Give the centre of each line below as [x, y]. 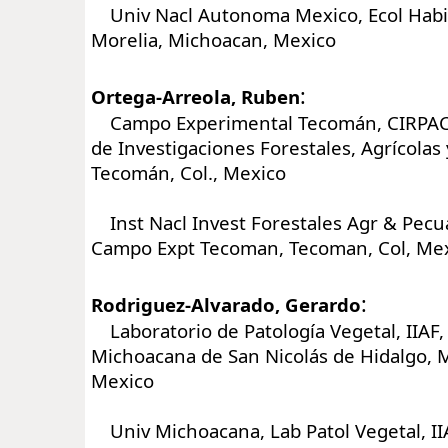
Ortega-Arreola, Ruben [195, 96]
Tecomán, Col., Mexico [188, 172]
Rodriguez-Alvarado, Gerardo [226, 304]
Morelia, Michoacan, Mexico [213, 39]
